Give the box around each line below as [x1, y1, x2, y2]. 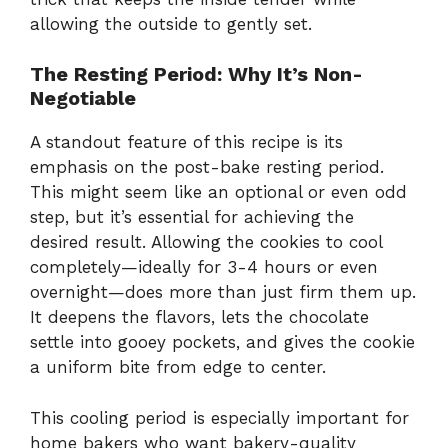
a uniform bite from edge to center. [30, 357, 326, 378]
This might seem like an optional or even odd [30, 182, 407, 203]
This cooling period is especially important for [30, 407, 409, 428]
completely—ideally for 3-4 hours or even [30, 257, 378, 278]
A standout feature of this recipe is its [30, 132, 343, 153]
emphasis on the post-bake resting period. [30, 157, 384, 178]
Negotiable [30, 86, 136, 111]
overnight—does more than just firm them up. [30, 282, 416, 303]
